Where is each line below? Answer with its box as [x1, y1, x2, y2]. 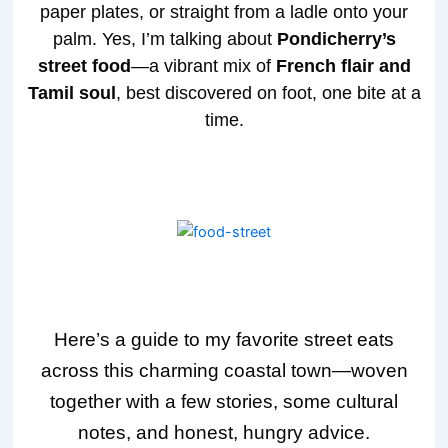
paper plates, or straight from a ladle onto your [40, 2, 408, 23]
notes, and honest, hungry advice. [78, 421, 370, 443]
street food [37, 56, 131, 77]
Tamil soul [27, 83, 116, 104]
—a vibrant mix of [130, 56, 276, 77]
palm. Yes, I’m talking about [52, 29, 277, 50]
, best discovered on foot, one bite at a [115, 83, 421, 104]
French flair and [275, 56, 411, 77]
